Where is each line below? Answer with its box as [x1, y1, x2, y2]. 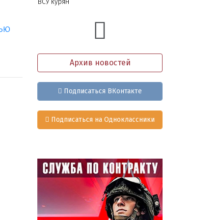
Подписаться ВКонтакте [62, 87, 142, 96]
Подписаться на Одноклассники [49, 115, 155, 124]
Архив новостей [69, 57, 131, 67]
